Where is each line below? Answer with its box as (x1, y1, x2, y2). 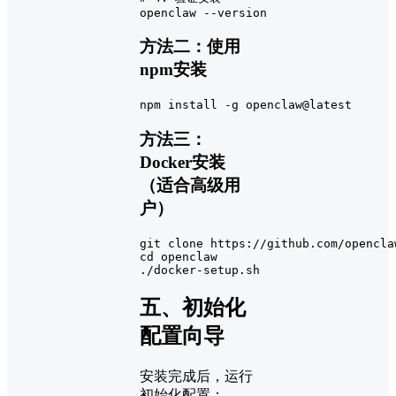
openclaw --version (140, 5, 267, 19)
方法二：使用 (140, 37, 240, 57)
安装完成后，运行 (140, 369, 253, 385)
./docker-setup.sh (140, 263, 260, 277)
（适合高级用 (140, 175, 240, 194)
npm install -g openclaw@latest (140, 98, 352, 112)
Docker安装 (140, 152, 225, 171)
